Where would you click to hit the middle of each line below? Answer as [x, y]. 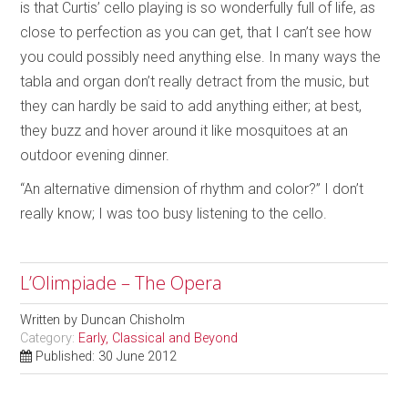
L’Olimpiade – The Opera [122, 283]
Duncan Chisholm [133, 321]
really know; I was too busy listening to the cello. [174, 214]
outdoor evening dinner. [95, 156]
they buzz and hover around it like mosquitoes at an [184, 131]
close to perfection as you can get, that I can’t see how [196, 33]
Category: [50, 339]
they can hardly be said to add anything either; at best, [191, 107]
